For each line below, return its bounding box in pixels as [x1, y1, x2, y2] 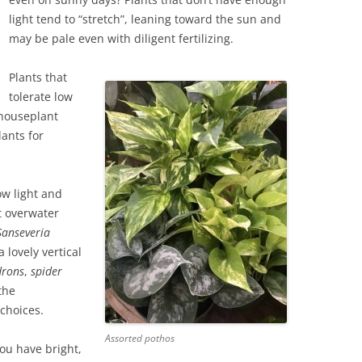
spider [31, 263, 62, 279]
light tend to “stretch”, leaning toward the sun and [9, 11, 281, 27]
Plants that [9, 69, 67, 85]
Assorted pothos [104, 331, 175, 345]
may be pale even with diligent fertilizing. [9, 31, 234, 46]
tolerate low [9, 89, 73, 104]
